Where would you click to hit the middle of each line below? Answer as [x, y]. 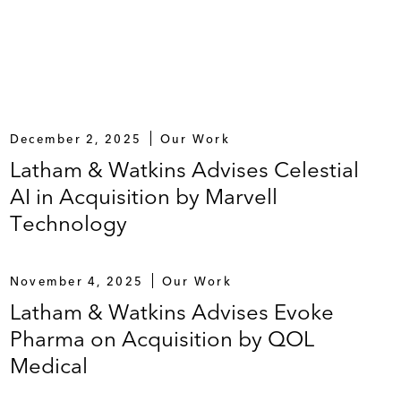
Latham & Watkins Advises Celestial [184, 169]
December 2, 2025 [76, 138]
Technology [68, 223]
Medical [48, 365]
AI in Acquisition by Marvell [143, 196]
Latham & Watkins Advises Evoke [171, 311]
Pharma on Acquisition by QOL [162, 338]
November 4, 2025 [77, 281]
